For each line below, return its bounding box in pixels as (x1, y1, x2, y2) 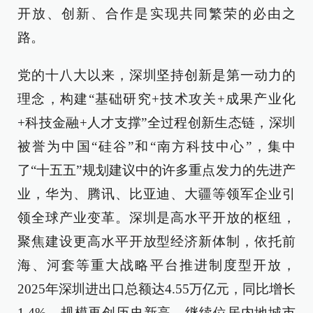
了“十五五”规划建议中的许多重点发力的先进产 (17, 162, 296, 177)
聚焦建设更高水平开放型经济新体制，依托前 (17, 233, 296, 249)
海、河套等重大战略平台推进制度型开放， (17, 257, 296, 272)
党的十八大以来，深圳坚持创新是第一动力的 (17, 67, 296, 82)
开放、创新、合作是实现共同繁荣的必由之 (17, 6, 296, 21)
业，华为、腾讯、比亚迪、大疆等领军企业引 (17, 186, 296, 201)
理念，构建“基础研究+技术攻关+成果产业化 (17, 91, 296, 106)
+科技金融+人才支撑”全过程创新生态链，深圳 (17, 115, 296, 130)
